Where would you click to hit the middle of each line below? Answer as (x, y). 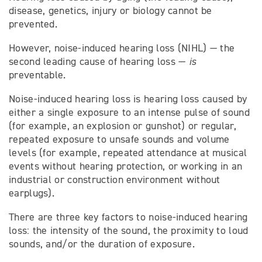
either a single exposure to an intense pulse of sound (129, 112)
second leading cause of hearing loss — (99, 61)
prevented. (33, 24)
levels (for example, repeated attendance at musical (128, 153)
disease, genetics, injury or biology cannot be (111, 11)
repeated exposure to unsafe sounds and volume (119, 139)
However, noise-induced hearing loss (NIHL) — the (122, 48)
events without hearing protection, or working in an (126, 166)
